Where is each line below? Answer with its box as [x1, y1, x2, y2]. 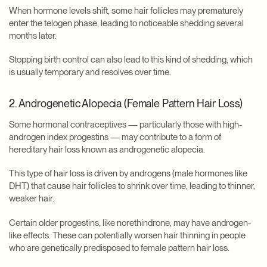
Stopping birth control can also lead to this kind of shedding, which [9, 54, 253, 66]
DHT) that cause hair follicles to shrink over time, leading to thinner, [9, 181, 255, 192]
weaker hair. [9, 193, 54, 204]
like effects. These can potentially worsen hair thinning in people [9, 229, 246, 241]
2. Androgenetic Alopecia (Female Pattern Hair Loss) [9, 97, 243, 110]
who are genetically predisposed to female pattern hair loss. [9, 242, 229, 253]
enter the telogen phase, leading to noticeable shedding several [9, 17, 244, 29]
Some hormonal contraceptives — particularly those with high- [9, 119, 242, 131]
